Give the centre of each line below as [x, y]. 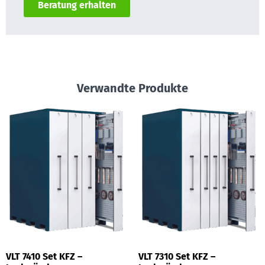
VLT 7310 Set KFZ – [177, 256]
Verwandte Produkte [132, 88]
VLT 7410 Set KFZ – [44, 256]
